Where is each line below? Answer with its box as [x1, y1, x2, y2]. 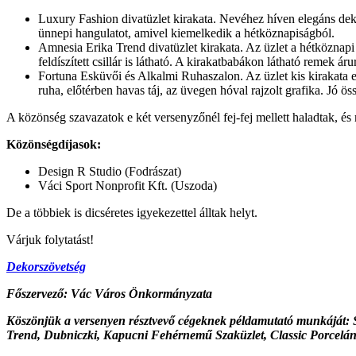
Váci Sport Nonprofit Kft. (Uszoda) [38, 178, 217, 192]
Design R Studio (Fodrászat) [38, 164, 181, 178]
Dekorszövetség [6, 259, 86, 273]
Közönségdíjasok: [6, 137, 101, 151]
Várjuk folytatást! [6, 232, 94, 246]
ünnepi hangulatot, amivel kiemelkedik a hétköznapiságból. [38, 25, 335, 40]
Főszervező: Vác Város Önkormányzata [6, 286, 212, 300]
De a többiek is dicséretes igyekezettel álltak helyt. [6, 205, 257, 219]
